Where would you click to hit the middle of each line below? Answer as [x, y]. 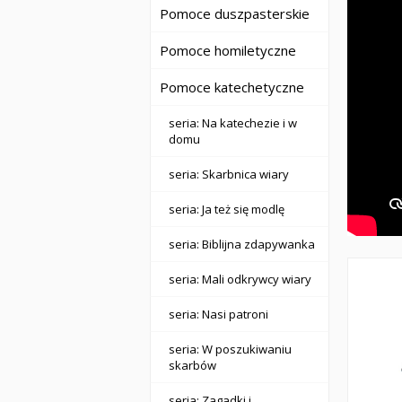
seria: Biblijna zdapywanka [242, 244]
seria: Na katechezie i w [233, 123]
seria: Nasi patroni [218, 314]
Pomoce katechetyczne [232, 87]
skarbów [192, 365]
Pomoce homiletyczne [228, 50]
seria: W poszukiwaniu [230, 349]
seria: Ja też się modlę [227, 209]
